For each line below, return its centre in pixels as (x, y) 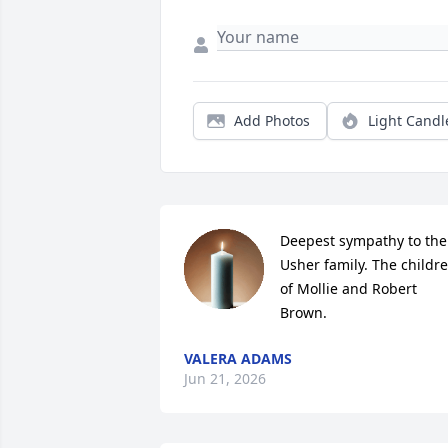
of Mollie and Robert (348, 288)
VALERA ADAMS (238, 358)
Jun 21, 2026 (225, 378)
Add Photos (272, 120)
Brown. (303, 312)
